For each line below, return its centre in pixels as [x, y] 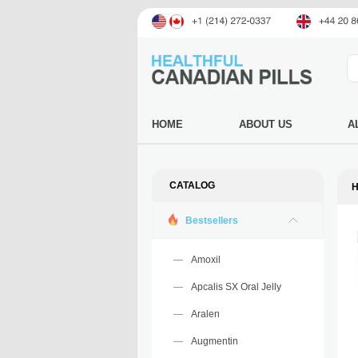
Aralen [205, 314]
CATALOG [192, 185]
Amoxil [206, 260]
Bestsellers [212, 220]
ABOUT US [265, 124]
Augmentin [215, 341]
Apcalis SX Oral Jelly [236, 287]
